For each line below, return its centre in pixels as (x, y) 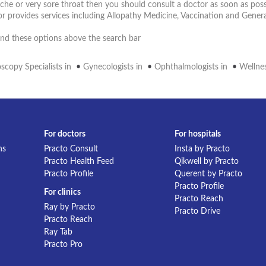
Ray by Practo (69, 207)
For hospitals (198, 134)
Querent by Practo (208, 174)
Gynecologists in (114, 67)
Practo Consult (71, 149)
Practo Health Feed (79, 161)
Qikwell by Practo (207, 161)
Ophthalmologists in (192, 67)
